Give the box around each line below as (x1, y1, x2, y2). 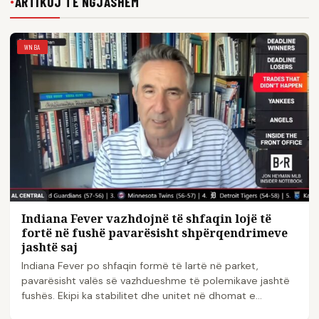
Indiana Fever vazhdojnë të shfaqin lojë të (21, 210, 271, 226)
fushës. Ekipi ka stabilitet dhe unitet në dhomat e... (21, 288, 262, 302)
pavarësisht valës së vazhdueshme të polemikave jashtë (21, 273, 290, 287)
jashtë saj (21, 239, 78, 255)
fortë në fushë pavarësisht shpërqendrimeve (21, 224, 288, 241)
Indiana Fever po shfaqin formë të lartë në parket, (21, 258, 258, 272)
